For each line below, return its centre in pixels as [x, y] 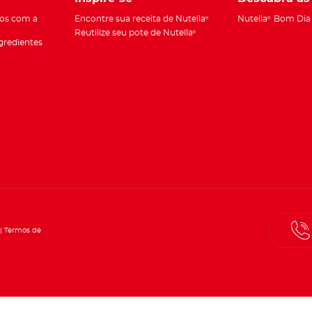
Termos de [23, 230]
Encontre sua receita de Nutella [140, 19]
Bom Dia [291, 19]
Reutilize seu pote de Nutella [134, 33]
